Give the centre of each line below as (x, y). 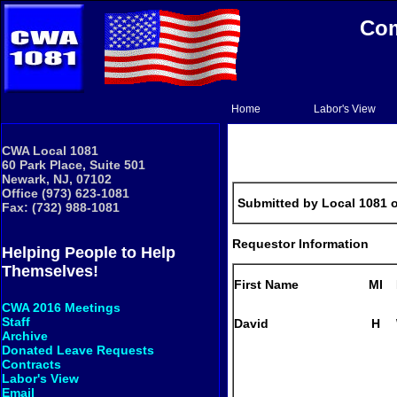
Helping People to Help (89, 253)
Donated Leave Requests (78, 350)
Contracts (31, 365)
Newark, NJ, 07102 (57, 179)
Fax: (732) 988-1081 (61, 207)
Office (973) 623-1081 (66, 193)
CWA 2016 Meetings (61, 308)
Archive (25, 336)
